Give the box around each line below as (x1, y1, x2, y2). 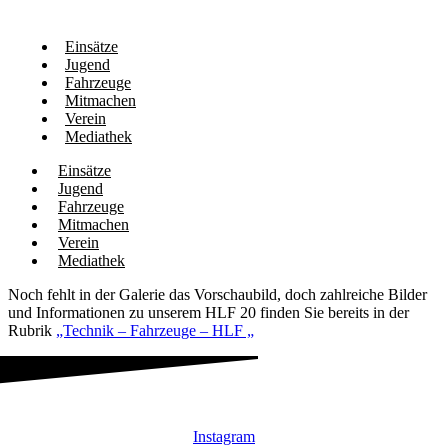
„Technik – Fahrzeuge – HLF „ (56, 322, 254, 339)
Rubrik (8, 322, 56, 339)
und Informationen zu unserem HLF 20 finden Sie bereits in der (8, 304, 409, 321)
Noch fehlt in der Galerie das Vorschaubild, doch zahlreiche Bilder (8, 286, 427, 303)
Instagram (193, 428, 255, 445)
